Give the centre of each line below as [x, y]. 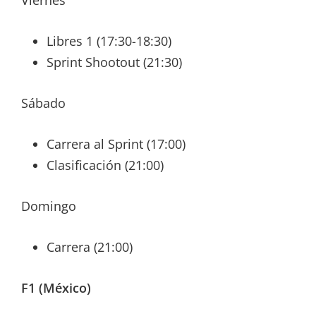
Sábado [43, 103]
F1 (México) [56, 288]
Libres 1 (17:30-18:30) [109, 41]
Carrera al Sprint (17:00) [116, 144]
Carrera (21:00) [90, 247]
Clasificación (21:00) [105, 165]
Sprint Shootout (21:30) [114, 62]
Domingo [49, 206]
